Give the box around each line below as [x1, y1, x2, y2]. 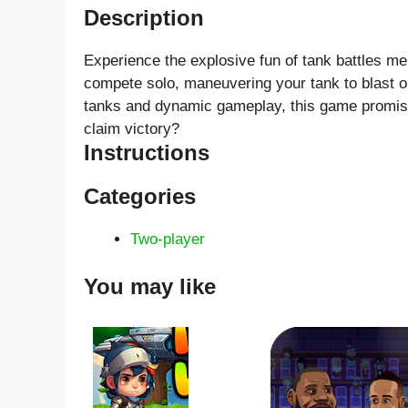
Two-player [130, 230, 205, 249]
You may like [84, 273, 216, 299]
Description [84, 5, 204, 31]
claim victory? [84, 120, 179, 138]
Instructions [84, 140, 209, 166]
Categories [84, 184, 196, 209]
